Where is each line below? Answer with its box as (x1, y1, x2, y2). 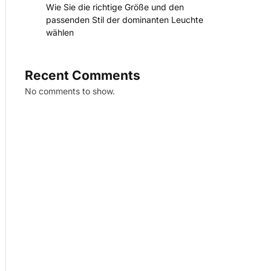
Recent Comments (25, 68, 140, 83)
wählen (46, 27, 74, 38)
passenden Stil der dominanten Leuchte (46, 15, 203, 25)
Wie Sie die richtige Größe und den (46, 2, 184, 13)
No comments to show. (25, 86, 115, 97)
